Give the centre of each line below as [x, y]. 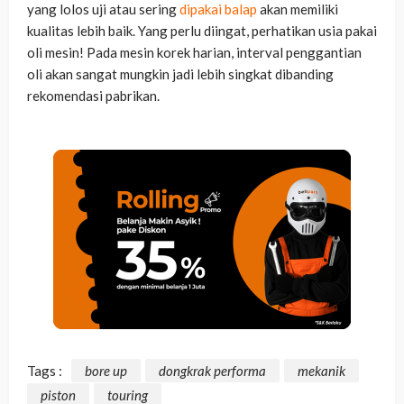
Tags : [45, 370]
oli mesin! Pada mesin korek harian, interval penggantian [194, 53]
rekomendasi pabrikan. [93, 96]
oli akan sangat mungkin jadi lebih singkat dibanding [180, 74]
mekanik [321, 370]
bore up [106, 370]
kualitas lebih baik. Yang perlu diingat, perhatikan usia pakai [202, 31]
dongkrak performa [212, 370]
